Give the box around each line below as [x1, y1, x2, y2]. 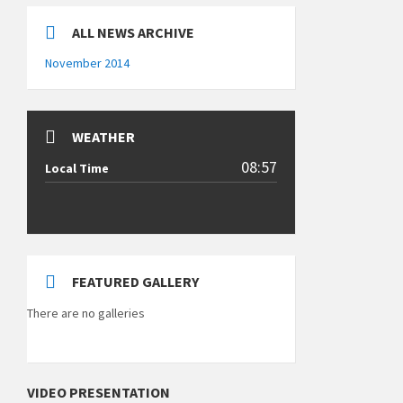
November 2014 [45, 55, 130, 71]
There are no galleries [27, 305, 145, 321]
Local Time [45, 160, 109, 176]
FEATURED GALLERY [72, 273, 199, 291]
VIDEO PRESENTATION [27, 383, 170, 401]
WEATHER [72, 128, 135, 146]
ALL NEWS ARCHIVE [72, 23, 194, 41]
